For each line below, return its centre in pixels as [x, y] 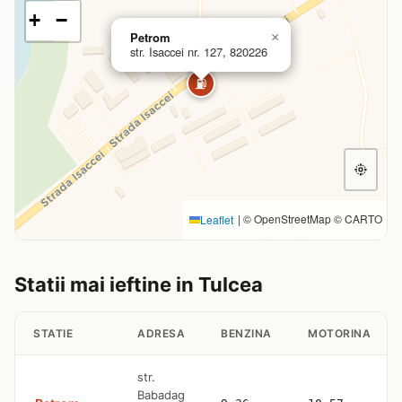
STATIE [53, 333]
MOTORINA [339, 333]
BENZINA [246, 333]
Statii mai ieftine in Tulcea [139, 284]
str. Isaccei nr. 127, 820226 [199, 52]
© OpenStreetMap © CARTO [311, 218]
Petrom [150, 37]
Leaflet [217, 219]
